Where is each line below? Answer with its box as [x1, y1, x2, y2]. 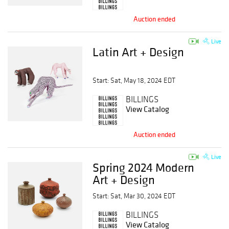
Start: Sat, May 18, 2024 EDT [93, 76, 176, 85]
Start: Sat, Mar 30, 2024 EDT [93, 192, 176, 200]
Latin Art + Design [93, 44, 185, 60]
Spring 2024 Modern [93, 159, 195, 175]
